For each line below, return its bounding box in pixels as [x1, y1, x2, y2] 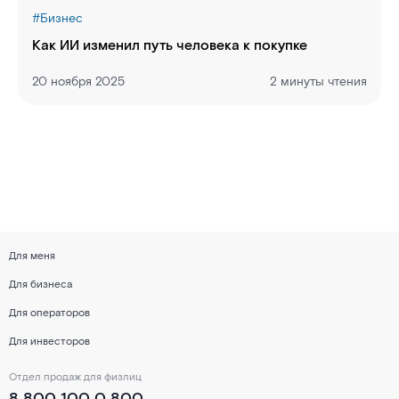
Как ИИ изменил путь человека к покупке [32, 37, 307, 55]
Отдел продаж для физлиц [9, 370, 142, 384]
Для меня [9, 249, 55, 263]
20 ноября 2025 [32, 74, 125, 90]
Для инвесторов [9, 335, 90, 348]
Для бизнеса [9, 278, 72, 291]
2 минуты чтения [270, 74, 367, 90]
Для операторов [9, 306, 90, 320]
